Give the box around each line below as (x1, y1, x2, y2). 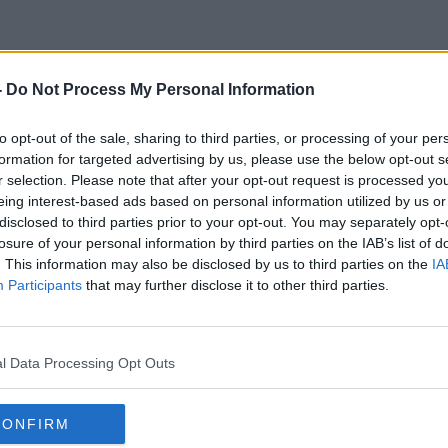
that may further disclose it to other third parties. (82, 277, 389, 293)
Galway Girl (139, 122, 309, 156)
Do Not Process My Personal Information (6, 81, 315, 98)
